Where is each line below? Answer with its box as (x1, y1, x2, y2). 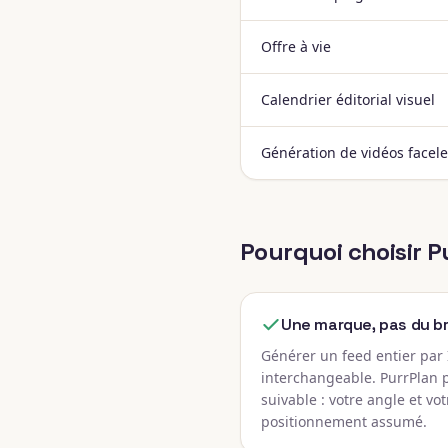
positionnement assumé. (261, 412, 427, 431)
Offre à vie (261, 37, 331, 56)
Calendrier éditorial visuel (261, 90, 435, 109)
